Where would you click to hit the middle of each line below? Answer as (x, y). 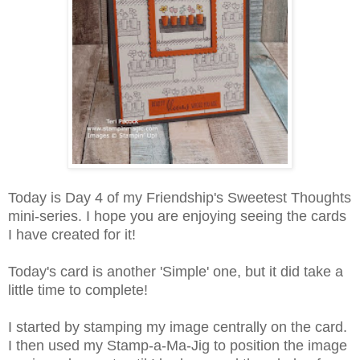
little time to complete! (78, 290)
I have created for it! (72, 235)
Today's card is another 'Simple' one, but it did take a (176, 272)
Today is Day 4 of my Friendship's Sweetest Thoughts (180, 198)
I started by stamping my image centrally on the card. (178, 327)
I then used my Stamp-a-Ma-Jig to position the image (178, 346)
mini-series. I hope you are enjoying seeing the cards (177, 217)
